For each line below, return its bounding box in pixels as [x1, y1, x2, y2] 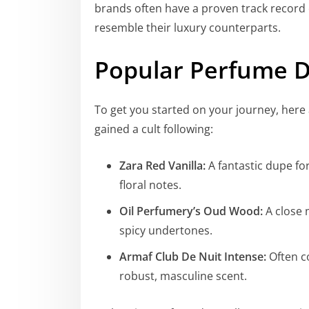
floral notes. [119, 177, 181, 193]
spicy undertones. [119, 223, 212, 239]
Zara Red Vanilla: [119, 158, 206, 174]
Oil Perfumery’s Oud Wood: [119, 203, 263, 219]
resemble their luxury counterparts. [94, 19, 281, 35]
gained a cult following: [94, 121, 213, 137]
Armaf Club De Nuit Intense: [119, 249, 266, 265]
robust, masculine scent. [119, 268, 247, 284]
